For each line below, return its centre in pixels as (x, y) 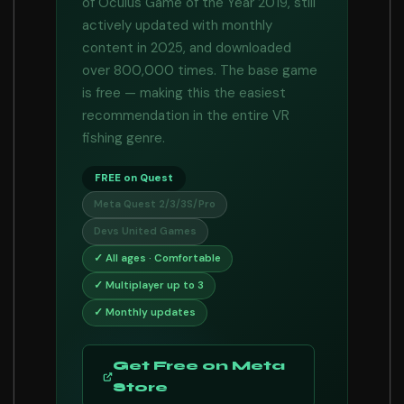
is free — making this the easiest (184, 93)
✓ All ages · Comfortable (157, 258)
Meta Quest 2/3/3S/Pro (155, 204)
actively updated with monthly (177, 25)
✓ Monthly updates (145, 312)
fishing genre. (124, 138)
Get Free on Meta (199, 366)
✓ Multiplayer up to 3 (149, 285)
